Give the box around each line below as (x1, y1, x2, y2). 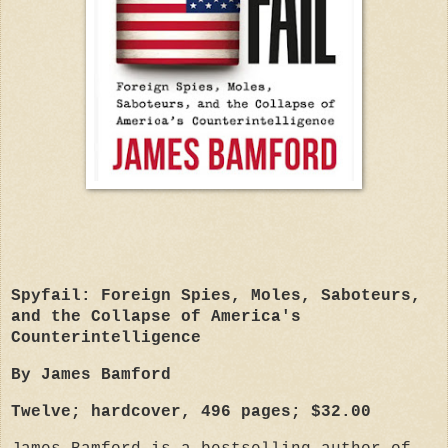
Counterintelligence (11, 329, 201, 348)
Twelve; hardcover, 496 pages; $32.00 (11, 403, 371, 422)
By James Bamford (11, 366, 171, 385)
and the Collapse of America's (11, 308, 301, 327)
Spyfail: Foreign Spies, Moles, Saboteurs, (11, 287, 421, 306)
